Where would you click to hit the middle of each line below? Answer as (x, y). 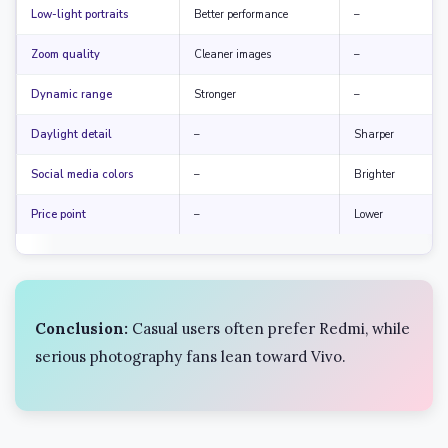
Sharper (374, 134)
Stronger (215, 94)
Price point (58, 214)
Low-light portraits (79, 14)
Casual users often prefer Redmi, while (269, 328)
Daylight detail (71, 134)
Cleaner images (232, 54)
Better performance (241, 14)
